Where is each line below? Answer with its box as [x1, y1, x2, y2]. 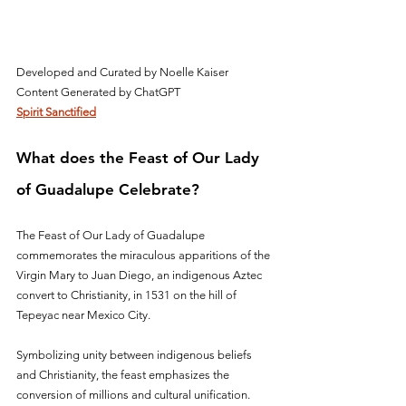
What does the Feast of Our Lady [16, 148, 264, 167]
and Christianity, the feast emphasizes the [16, 367, 232, 382]
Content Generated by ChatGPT [16, 84, 180, 99]
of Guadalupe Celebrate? [16, 179, 199, 198]
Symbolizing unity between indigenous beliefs [16, 347, 255, 362]
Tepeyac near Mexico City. [16, 307, 153, 322]
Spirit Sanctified [16, 104, 96, 119]
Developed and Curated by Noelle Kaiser [16, 64, 228, 79]
